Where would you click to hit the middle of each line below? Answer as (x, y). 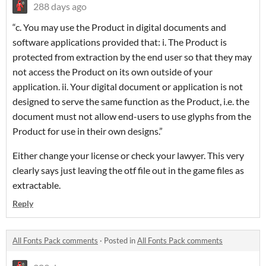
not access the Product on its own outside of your (113, 72)
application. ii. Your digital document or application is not (128, 87)
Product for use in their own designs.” (88, 131)
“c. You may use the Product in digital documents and (119, 27)
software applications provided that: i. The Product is (120, 42)
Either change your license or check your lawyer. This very (128, 156)
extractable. (37, 185)
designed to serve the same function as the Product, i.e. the (131, 102)
